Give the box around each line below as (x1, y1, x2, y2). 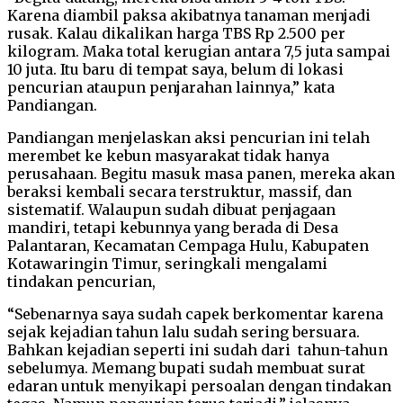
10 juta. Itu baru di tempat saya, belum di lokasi (7, 59, 344, 78)
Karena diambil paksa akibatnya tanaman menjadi (7, 5, 371, 24)
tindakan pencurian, (7, 272, 156, 291)
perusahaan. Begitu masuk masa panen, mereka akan (7, 164, 395, 183)
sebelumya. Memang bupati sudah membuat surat (7, 358, 365, 377)
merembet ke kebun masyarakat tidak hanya (7, 146, 329, 165)
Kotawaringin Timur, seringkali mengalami (7, 254, 327, 273)
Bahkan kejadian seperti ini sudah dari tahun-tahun (7, 340, 388, 359)
